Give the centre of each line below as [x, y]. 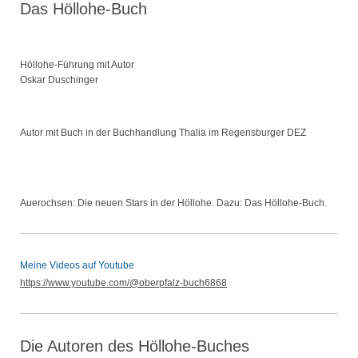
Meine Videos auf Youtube [77, 266]
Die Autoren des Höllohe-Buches [135, 346]
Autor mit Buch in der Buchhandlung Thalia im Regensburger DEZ [163, 133]
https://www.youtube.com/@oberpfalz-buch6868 [123, 283]
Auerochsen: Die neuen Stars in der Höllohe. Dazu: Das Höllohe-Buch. [173, 203]
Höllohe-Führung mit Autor [77, 65]
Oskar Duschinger [60, 80]
